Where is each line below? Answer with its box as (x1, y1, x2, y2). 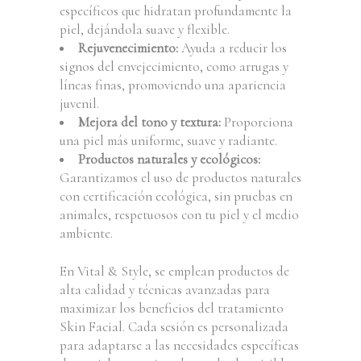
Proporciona (221, 114, 293, 131)
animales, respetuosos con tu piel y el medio (60, 206, 299, 223)
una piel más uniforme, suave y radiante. (60, 132, 277, 149)
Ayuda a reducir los (178, 39, 287, 56)
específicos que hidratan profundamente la (60, 2, 292, 19)
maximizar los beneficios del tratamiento (60, 300, 284, 317)
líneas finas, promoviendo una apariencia (60, 77, 286, 93)
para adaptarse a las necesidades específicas (60, 337, 299, 354)
